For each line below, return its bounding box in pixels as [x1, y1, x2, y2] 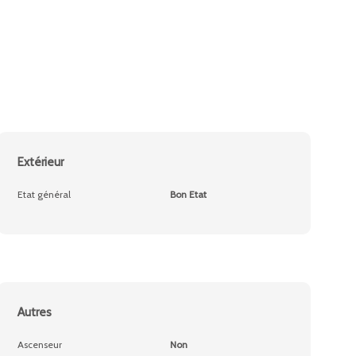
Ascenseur [17, 339, 63, 350]
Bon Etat [169, 188, 207, 200]
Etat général [17, 188, 72, 200]
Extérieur [17, 155, 64, 169]
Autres [17, 305, 52, 319]
